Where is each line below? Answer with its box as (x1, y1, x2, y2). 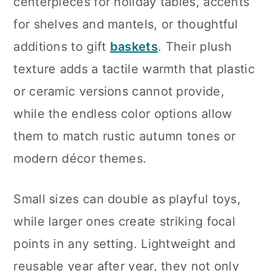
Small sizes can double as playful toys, (13, 192, 241, 206)
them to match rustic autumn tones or (13, 129, 236, 143)
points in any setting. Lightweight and (13, 237, 236, 251)
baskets (109, 39, 158, 54)
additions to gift (13, 39, 110, 54)
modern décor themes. (13, 151, 147, 166)
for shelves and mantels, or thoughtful (13, 17, 238, 31)
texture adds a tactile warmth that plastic (13, 62, 255, 76)
